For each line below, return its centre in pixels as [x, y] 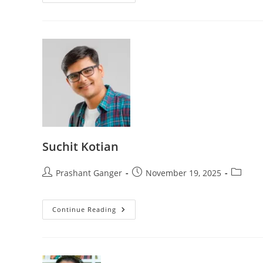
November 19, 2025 [183, 173]
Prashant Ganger [89, 173]
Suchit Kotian [80, 147]
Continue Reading [84, 210]
